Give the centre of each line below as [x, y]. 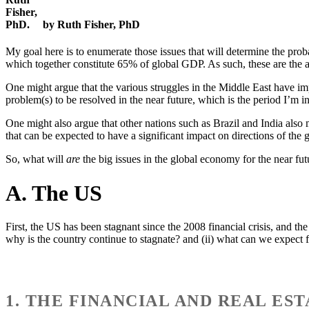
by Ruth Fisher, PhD [91, 25]
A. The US [54, 193]
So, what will [36, 159]
